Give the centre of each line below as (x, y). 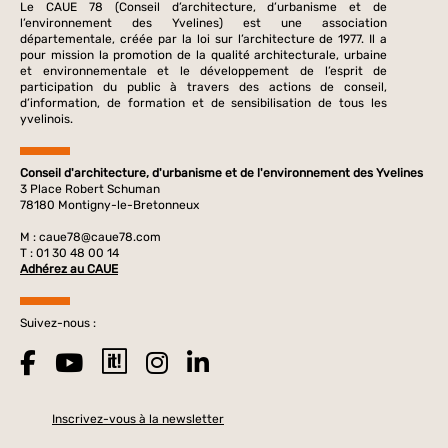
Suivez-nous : (58, 323)
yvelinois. (46, 119)
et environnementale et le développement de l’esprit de (204, 71)
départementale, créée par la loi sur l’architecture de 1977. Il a (204, 39)
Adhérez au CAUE (69, 269)
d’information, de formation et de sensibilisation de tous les (204, 103)
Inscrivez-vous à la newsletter (138, 419)
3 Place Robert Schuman (90, 189)
